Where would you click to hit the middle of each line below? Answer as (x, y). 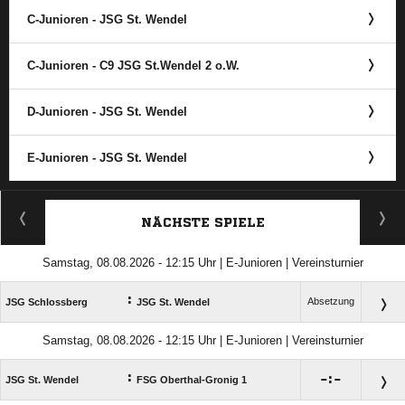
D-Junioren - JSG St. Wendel (107, 112)
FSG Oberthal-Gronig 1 (192, 380)
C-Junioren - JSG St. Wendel (107, 19)
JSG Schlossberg (47, 302)
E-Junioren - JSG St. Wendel (107, 158)
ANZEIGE (202, 199)
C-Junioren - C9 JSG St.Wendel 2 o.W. (133, 66)
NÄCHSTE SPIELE (202, 222)
